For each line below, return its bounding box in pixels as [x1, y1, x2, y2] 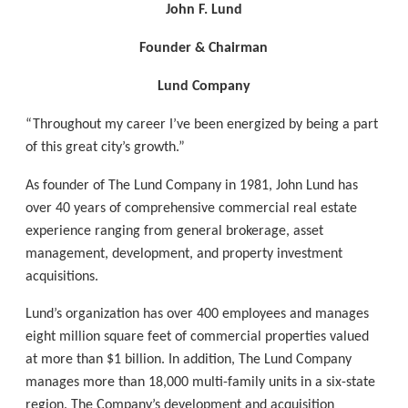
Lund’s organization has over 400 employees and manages [25, 307, 370, 322]
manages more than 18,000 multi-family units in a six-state [25, 375, 376, 391]
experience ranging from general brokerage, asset [25, 223, 324, 239]
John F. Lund [165, 3, 242, 18]
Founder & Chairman [139, 41, 269, 56]
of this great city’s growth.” [25, 139, 186, 155]
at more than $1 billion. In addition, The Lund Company [25, 352, 352, 368]
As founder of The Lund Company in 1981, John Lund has [25, 178, 359, 193]
